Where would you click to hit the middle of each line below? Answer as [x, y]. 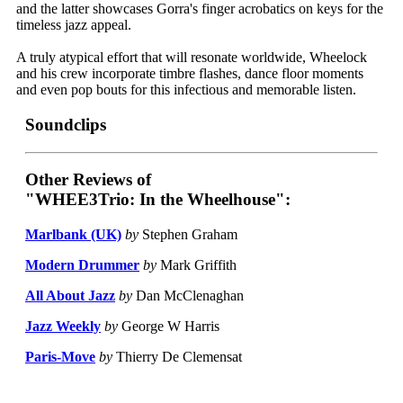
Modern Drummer [82, 265]
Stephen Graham [188, 235]
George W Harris [169, 327]
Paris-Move [60, 357]
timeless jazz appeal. [74, 25]
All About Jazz [70, 296]
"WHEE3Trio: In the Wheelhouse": [158, 200]
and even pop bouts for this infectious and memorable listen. [186, 90]
